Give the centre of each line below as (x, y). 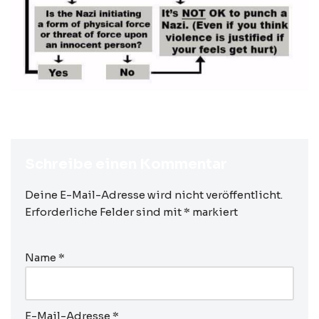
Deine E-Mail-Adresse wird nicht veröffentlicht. (154, 194)
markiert (214, 211)
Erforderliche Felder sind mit (104, 211)
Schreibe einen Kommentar (126, 164)
